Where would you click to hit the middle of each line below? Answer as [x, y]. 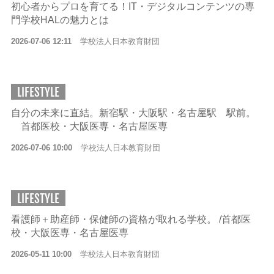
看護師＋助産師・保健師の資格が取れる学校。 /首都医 [131, 219]
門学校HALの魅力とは [60, 20]
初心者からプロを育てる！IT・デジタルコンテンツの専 [132, 6]
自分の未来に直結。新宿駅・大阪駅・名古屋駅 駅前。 [133, 113]
